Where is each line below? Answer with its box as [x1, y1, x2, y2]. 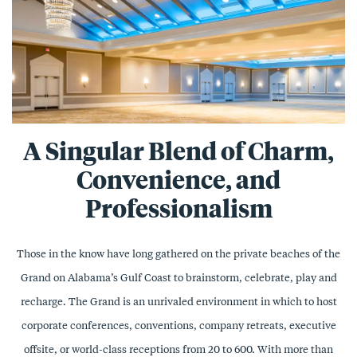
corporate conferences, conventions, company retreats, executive [21, 319, 336, 332]
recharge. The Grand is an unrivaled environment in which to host [20, 295, 337, 308]
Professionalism [84, 193, 273, 224]
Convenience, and [76, 164, 280, 195]
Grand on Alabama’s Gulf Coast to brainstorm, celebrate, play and [20, 271, 337, 284]
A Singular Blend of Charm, [23, 135, 334, 167]
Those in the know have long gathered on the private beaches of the [17, 247, 340, 261]
